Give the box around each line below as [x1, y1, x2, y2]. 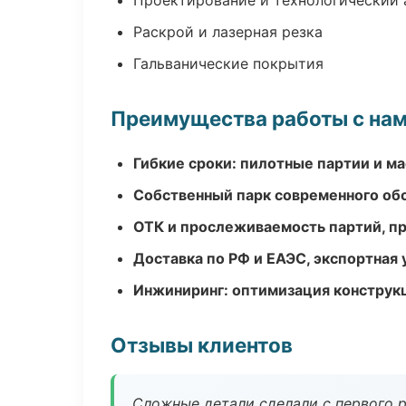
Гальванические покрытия [133, 54, 324, 72]
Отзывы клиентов [111, 333, 293, 357]
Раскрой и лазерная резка [133, 23, 323, 41]
